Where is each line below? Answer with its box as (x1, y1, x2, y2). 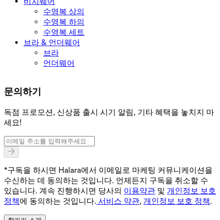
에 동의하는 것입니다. (20, 196, 96, 206)
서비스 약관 (98, 196, 139, 206)
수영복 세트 (43, 27, 84, 37)
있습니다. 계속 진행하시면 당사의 (4, 186, 124, 196)
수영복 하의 (43, 17, 84, 27)
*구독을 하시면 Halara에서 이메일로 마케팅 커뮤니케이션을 (4, 165, 213, 175)
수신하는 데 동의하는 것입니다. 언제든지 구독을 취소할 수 (4, 176, 208, 186)
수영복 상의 (43, 6, 84, 16)
